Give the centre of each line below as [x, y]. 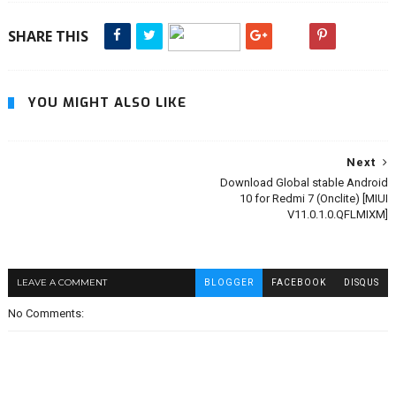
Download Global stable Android [305, 183]
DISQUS [362, 282]
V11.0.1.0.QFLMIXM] [338, 214]
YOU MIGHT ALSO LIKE [107, 103]
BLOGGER [229, 282]
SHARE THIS [48, 36]
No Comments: [46, 313]
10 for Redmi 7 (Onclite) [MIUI [314, 198]
